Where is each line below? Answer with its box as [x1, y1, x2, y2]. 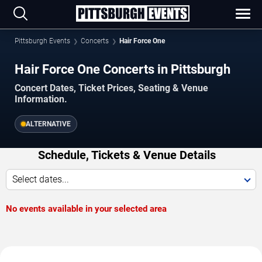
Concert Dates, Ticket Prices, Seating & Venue [15, 82, 208, 94]
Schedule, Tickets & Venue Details [37, 147, 216, 162]
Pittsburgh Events [15, 37, 70, 45]
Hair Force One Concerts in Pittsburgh [15, 61, 230, 77]
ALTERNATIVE [26, 119, 71, 128]
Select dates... [12, 173, 69, 185]
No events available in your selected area [6, 203, 167, 214]
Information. [15, 93, 67, 105]
